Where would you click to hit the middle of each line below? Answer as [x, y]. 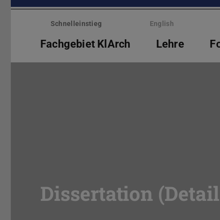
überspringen [32, 21]
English [162, 24]
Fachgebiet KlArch [85, 44]
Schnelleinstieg [76, 24]
